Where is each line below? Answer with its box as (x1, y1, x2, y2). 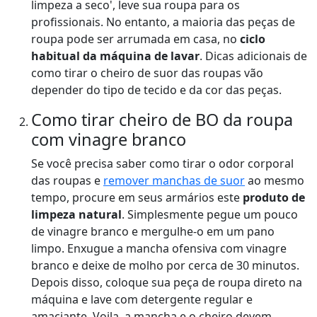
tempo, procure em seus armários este (31, 190, 243, 206)
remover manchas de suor (103, 173, 245, 189)
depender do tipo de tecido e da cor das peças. (31, 82, 282, 98)
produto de (243, 190, 305, 206)
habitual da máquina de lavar (31, 48, 200, 64)
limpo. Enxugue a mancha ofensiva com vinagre (31, 241, 287, 257)
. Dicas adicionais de (200, 48, 307, 64)
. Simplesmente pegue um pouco (122, 207, 298, 223)
